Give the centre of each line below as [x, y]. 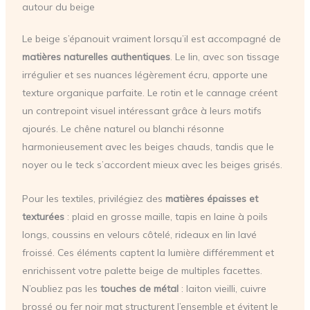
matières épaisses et [211, 198]
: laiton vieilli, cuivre [222, 288]
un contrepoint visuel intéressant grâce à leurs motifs [142, 111]
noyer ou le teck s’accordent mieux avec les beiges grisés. [152, 165]
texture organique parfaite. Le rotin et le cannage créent [149, 93]
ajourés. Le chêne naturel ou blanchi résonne [123, 129]
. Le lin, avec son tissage [225, 57]
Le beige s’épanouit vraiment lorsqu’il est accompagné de [151, 39]
